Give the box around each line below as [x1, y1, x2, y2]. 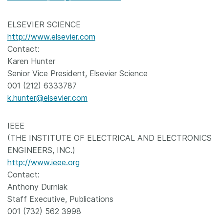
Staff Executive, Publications [7, 194, 113, 204]
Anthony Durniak [7, 182, 67, 192]
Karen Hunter [7, 56, 55, 66]
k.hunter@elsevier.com [7, 93, 88, 103]
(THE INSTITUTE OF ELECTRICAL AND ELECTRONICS [7, 133, 212, 143]
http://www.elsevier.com [7, 32, 95, 42]
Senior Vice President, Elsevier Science [7, 68, 148, 78]
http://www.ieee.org [7, 157, 80, 167]
